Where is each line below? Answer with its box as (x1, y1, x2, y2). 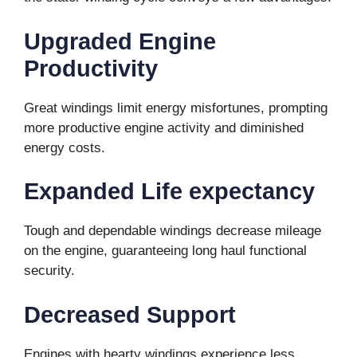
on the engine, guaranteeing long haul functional (24, 243, 307, 259)
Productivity (24, 55, 158, 81)
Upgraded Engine (24, 28, 216, 54)
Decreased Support (24, 301, 236, 328)
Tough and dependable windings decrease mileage (24, 223, 321, 239)
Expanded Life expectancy (24, 178, 315, 205)
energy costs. (24, 139, 105, 155)
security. (24, 263, 75, 279)
